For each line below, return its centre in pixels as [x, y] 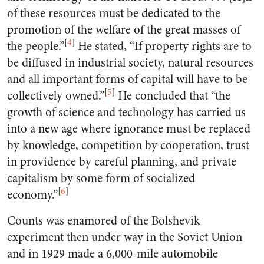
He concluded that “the [173, 96]
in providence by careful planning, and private [122, 162]
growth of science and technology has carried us [126, 112]
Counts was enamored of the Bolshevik [103, 221]
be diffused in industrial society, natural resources [130, 63]
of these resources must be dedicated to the [114, 13]
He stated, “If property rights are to [163, 46]
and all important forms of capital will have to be [127, 79]
